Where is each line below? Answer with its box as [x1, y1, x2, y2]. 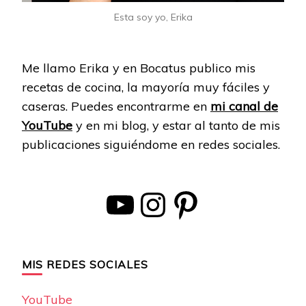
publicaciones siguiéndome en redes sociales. [22, 137, 280, 153]
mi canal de [210, 98, 278, 115]
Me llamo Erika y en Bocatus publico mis [22, 60, 255, 76]
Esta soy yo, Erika [113, 11, 193, 24]
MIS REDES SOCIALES [22, 258, 148, 272]
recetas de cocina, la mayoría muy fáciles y [22, 79, 270, 96]
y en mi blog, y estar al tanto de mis [72, 117, 280, 134]
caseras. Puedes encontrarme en [22, 98, 210, 115]
